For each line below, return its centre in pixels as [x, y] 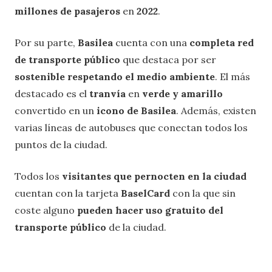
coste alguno [46, 210]
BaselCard [145, 193]
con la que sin [203, 193]
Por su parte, [45, 42]
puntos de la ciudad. [61, 144]
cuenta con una [151, 42]
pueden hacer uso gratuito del [150, 210]
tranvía [107, 93]
